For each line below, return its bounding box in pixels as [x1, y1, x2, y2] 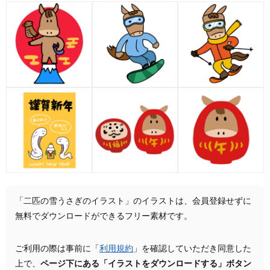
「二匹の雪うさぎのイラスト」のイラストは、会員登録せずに [15, 197, 251, 206]
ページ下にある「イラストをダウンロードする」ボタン [40, 260, 251, 269]
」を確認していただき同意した [133, 245, 251, 254]
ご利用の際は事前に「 [15, 245, 99, 254]
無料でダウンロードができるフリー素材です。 [15, 212, 192, 221]
